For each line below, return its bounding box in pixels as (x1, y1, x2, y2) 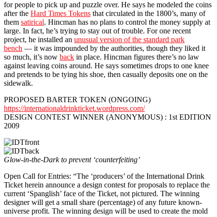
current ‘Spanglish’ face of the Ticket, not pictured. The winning (4, 189, 200, 198)
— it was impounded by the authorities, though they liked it (22, 44, 205, 53)
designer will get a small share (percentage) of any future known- (4, 198, 202, 207)
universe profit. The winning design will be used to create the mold (4, 207, 208, 216)
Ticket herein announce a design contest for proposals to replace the (4, 181, 210, 189)
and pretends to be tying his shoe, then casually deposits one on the (4, 70, 208, 79)
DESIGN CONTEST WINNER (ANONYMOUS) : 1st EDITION (4, 113, 211, 122)
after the (4, 9, 31, 18)
